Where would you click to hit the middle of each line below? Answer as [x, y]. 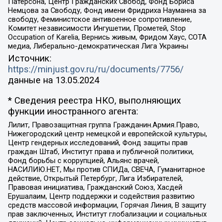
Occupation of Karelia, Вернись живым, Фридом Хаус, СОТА [107, 37]
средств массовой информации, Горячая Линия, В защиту [107, 205]
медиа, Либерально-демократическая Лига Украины [98, 46]
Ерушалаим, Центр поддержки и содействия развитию [101, 196]
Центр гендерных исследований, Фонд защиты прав [98, 143]
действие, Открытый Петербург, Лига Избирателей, [95, 179]
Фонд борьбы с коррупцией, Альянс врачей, [83, 161]
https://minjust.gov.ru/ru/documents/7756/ [96, 70]
